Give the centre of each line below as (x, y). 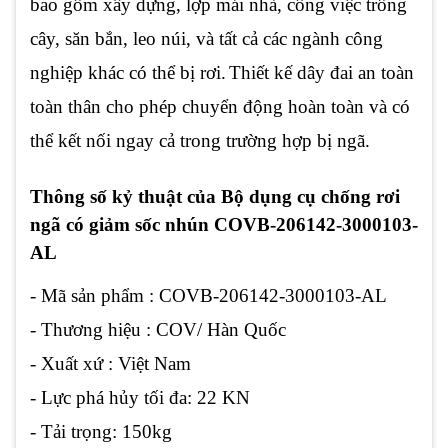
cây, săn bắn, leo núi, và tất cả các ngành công (206, 39)
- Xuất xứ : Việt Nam (110, 363)
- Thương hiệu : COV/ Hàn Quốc (158, 329)
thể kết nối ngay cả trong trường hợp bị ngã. (200, 141)
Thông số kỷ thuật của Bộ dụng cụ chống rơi (215, 197)
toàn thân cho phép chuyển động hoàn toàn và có (220, 107)
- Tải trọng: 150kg (101, 431)
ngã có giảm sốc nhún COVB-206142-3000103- (224, 225)
